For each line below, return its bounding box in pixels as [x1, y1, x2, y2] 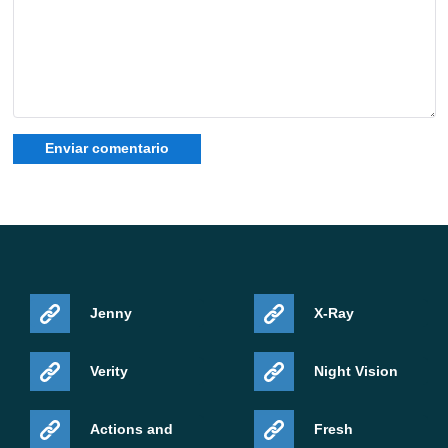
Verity [90, 363, 128, 379]
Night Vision [314, 363, 398, 379]
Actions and [90, 421, 173, 437]
